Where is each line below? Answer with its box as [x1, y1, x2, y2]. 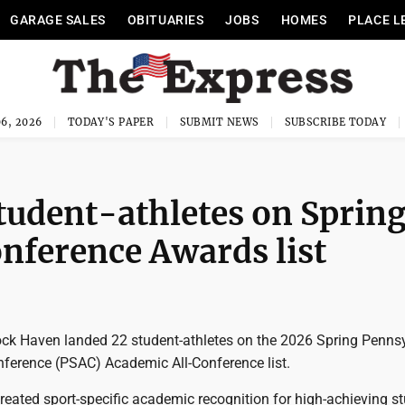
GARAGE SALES [9, 13, 106, 27]
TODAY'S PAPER [67, 116, 155, 128]
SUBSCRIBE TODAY [284, 116, 387, 128]
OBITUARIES [127, 13, 204, 27]
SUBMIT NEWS [179, 116, 259, 128]
